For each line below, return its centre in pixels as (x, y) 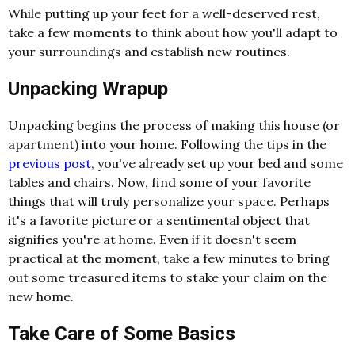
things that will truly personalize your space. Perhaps (169, 202)
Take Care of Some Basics (122, 334)
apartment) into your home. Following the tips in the (167, 145)
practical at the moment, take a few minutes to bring (169, 259)
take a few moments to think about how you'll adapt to (173, 32)
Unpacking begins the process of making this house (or (174, 126)
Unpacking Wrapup (88, 88)
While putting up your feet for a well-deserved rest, (164, 13)
